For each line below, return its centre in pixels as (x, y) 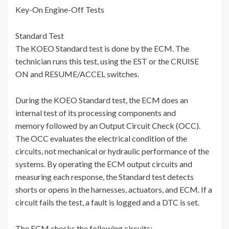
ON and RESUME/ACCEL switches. (77, 74)
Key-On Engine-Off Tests (60, 10)
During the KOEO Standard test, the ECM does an (102, 100)
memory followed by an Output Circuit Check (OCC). (108, 126)
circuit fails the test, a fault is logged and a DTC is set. (107, 202)
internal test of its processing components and (96, 113)
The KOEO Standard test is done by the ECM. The (102, 49)
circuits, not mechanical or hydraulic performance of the (112, 151)
